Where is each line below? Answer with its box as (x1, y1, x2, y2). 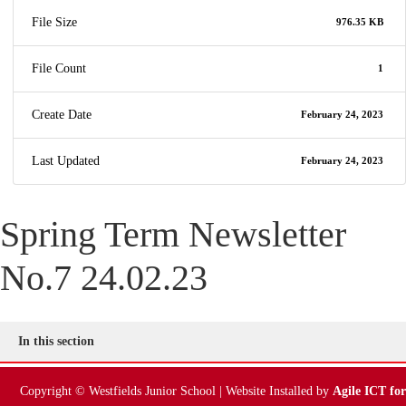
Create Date (32, 108, 92, 122)
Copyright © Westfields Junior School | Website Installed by (20, 384, 333, 399)
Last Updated (32, 154, 100, 169)
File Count (32, 62, 86, 76)
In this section (18, 334, 94, 349)
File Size (32, 15, 77, 30)
